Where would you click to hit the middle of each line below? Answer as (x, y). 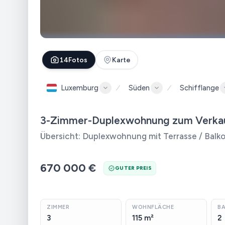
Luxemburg (80, 88)
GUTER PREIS (133, 168)
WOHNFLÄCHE (153, 207)
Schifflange (199, 88)
